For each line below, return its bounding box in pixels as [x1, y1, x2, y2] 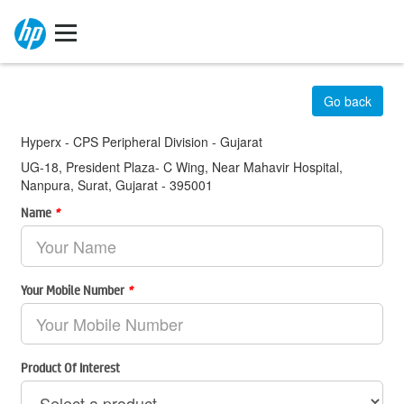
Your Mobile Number [21, 280, 127, 298]
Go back [324, 92, 372, 110]
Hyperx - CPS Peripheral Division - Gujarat [21, 133, 262, 151]
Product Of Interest [21, 358, 120, 376]
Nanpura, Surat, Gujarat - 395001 [21, 176, 213, 194]
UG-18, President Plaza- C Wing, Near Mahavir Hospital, [21, 158, 343, 176]
